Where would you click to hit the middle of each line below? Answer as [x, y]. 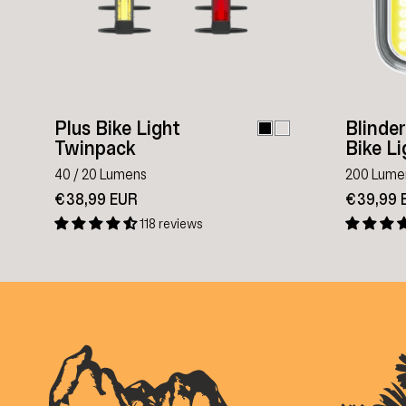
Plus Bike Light [117, 128]
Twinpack [95, 148]
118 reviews [171, 223]
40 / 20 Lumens [101, 174]
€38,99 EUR [96, 199]
